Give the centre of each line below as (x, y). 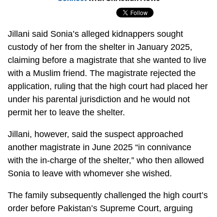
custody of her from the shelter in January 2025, (100, 47)
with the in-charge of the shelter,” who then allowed (106, 160)
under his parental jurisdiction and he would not (99, 99)
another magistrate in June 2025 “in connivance (100, 147)
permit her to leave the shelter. (67, 112)
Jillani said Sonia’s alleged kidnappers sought (96, 34)
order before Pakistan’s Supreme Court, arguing (101, 208)
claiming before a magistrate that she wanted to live (107, 60)
